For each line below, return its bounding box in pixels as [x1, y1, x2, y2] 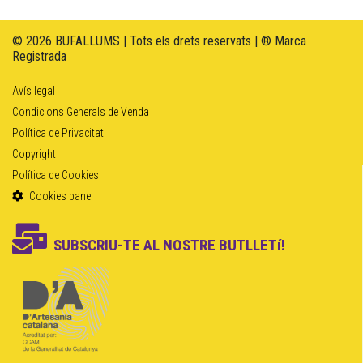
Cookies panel [27, 190, 93, 203]
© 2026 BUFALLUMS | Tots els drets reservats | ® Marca [12, 33, 306, 49]
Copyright [12, 147, 56, 161]
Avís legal [12, 84, 55, 98]
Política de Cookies [12, 169, 99, 182]
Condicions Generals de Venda [12, 105, 149, 119]
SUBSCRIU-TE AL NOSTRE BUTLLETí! [53, 236, 285, 255]
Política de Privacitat [12, 126, 104, 140]
